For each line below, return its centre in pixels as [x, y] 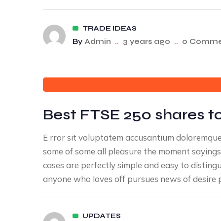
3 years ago [147, 41]
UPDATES [102, 216]
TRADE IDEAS [110, 28]
